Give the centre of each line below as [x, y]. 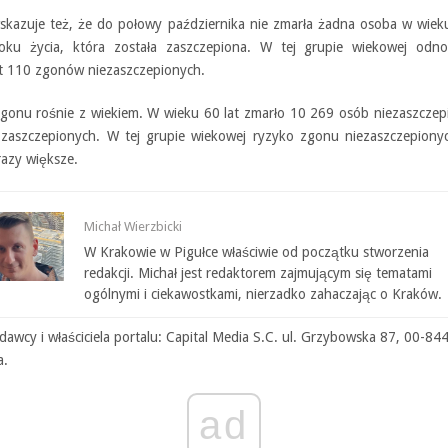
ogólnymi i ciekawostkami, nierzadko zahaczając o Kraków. [263, 294]
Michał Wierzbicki [133, 227]
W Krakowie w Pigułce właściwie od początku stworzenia [256, 252]
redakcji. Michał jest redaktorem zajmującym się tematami [258, 273]
